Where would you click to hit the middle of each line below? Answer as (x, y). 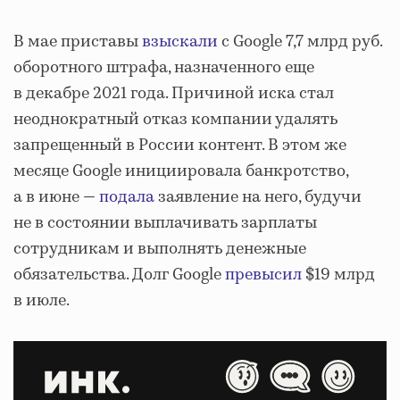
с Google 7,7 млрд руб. (300, 42)
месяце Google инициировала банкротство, (181, 171)
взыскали (180, 42)
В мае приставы (78, 42)
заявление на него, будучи (258, 197)
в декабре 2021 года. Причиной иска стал (174, 94)
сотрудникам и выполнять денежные (160, 249)
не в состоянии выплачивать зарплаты (165, 223)
